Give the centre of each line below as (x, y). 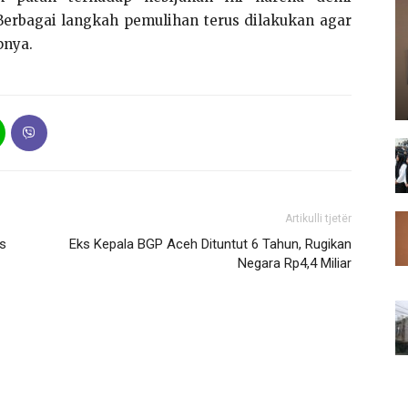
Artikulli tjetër (318, 219)
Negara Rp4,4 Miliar (295, 263)
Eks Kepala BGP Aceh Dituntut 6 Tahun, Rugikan (210, 244)
